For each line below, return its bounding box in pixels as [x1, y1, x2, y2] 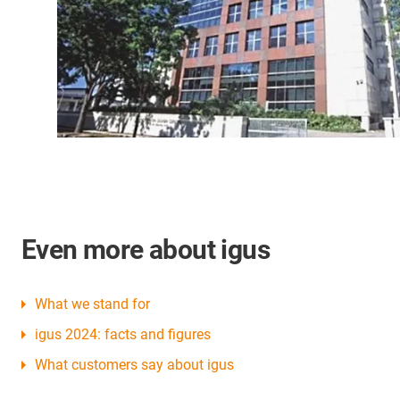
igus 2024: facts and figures [35, 326, 211, 344]
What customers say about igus [35, 356, 234, 374]
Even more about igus [21, 234, 270, 266]
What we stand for [35, 296, 150, 313]
